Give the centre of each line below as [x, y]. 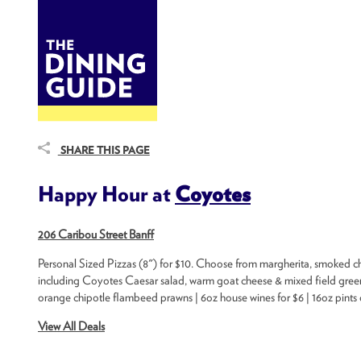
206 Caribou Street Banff [96, 234]
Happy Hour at [106, 193]
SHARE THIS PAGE [104, 150]
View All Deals [71, 326]
